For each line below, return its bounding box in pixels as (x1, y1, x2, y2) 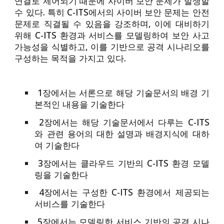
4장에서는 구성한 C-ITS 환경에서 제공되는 (34, 186, 209, 198)
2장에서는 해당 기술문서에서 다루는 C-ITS (34, 115, 209, 128)
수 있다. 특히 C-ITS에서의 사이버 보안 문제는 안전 (14, 6, 209, 18)
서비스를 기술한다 (34, 197, 105, 210)
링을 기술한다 (34, 168, 88, 180)
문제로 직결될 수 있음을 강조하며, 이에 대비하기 (14, 17, 209, 29)
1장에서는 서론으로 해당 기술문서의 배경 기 (34, 86, 209, 99)
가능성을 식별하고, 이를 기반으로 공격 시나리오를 (14, 40, 209, 52)
